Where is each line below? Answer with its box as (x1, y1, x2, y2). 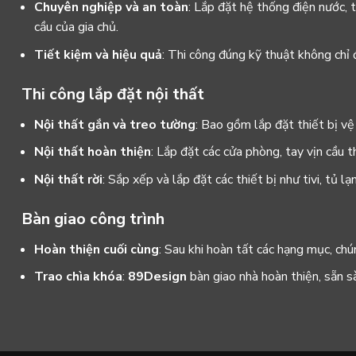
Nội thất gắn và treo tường (34, 115, 195, 133)
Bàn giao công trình (21, 207, 164, 230)
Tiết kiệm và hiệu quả (34, 45, 162, 64)
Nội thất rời (34, 170, 103, 188)
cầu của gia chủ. (34, 18, 118, 37)
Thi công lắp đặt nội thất (21, 83, 204, 105)
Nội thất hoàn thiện (34, 143, 151, 161)
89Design (128, 268, 187, 286)
